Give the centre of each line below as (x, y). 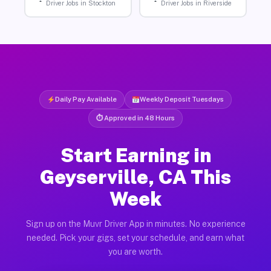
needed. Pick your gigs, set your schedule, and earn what (135, 237)
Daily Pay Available (86, 99)
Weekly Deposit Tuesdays (182, 99)
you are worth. (135, 251)
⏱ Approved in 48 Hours (135, 118)
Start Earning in (135, 155)
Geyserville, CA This (135, 177)
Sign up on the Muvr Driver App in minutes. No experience (135, 224)
